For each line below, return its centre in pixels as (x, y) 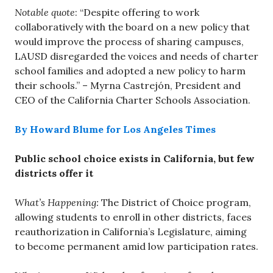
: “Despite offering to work (137, 12)
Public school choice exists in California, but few (135, 158)
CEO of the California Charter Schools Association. (133, 100)
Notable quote (45, 12)
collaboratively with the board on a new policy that (132, 27)
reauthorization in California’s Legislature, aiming (131, 231)
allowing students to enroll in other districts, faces (133, 217)
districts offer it (54, 173)
